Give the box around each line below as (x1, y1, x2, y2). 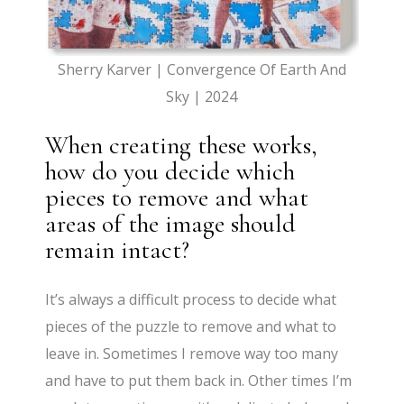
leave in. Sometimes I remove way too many (45, 343, 339, 363)
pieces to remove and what (45, 181, 309, 213)
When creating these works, (45, 129, 318, 161)
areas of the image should (45, 207, 297, 239)
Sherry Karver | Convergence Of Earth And (57, 59, 346, 79)
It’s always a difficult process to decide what (45, 289, 337, 309)
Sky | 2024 (166, 86, 238, 106)
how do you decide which (45, 155, 296, 187)
